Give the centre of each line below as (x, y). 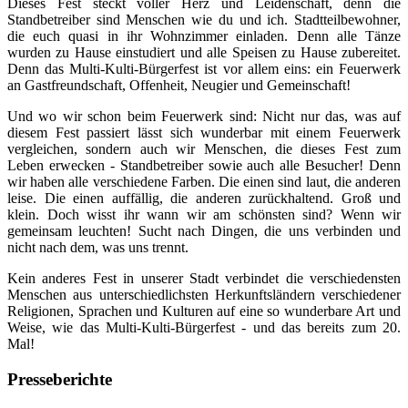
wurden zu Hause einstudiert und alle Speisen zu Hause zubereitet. (204, 53)
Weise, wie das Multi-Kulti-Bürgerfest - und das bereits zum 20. (204, 328)
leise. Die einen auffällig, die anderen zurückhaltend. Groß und (204, 199)
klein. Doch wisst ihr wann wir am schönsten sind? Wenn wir (204, 215)
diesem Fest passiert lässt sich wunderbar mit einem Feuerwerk (204, 133)
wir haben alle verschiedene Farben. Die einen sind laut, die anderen (204, 182)
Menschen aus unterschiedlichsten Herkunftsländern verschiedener (204, 295)
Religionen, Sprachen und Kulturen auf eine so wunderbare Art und (204, 311)
